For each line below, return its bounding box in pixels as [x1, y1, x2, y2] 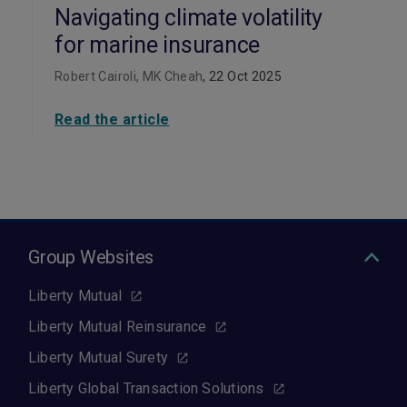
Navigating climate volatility [55, 5, 323, 31]
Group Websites [28, 246, 154, 268]
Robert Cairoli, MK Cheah [55, 69, 203, 84]
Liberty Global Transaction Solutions [28, 380, 264, 397]
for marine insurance [55, 32, 260, 58]
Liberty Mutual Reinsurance [28, 318, 207, 335]
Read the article [55, 111, 170, 128]
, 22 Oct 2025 [203, 69, 282, 84]
